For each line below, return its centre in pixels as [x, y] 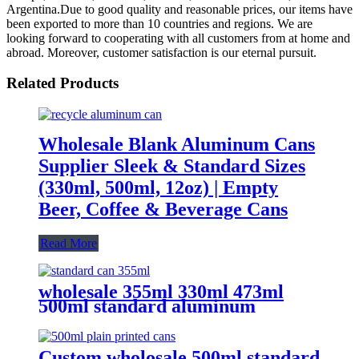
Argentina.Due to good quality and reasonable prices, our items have [179, 9]
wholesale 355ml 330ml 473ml [161, 291]
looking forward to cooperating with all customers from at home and [178, 38]
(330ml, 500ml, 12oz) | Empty [158, 187]
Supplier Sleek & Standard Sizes [172, 165]
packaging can [97, 320]
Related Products [63, 83]
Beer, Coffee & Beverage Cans [163, 209]
